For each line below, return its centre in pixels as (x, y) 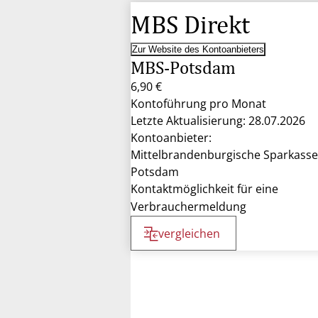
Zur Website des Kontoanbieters (198, 49)
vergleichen (189, 234)
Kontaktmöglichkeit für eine (204, 189)
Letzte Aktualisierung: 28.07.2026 (218, 121)
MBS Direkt (190, 24)
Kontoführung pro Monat (198, 104)
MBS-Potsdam (183, 67)
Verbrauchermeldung (188, 207)
